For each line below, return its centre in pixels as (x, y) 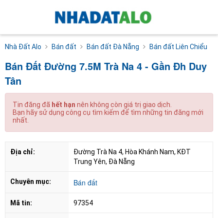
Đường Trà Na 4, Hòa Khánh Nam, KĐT (132, 152)
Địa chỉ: (23, 152)
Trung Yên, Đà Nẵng (104, 161)
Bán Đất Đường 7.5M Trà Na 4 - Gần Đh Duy (106, 66)
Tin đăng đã (32, 104)
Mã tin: (21, 203)
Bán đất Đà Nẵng (113, 46)
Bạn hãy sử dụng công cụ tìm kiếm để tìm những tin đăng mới (108, 112)
